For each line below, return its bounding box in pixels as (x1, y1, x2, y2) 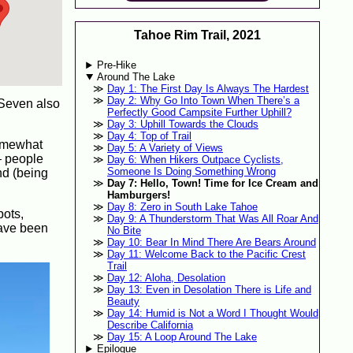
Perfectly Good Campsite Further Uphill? (106, 106, 292, 119)
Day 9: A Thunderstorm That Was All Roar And (106, 213, 318, 225)
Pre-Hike (97, 59, 137, 72)
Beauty (106, 295, 139, 308)
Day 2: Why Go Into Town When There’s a (106, 95, 299, 107)
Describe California (106, 319, 193, 332)
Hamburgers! (106, 189, 170, 202)
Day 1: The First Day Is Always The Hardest (106, 83, 309, 95)
